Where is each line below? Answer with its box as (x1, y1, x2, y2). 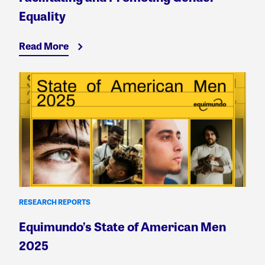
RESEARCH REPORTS (19, 196, 91, 207)
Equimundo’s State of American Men (19, 217, 226, 235)
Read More (19, 38, 69, 53)
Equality (19, 7, 66, 24)
